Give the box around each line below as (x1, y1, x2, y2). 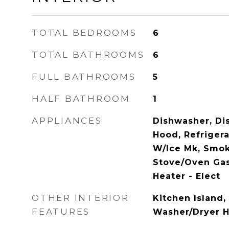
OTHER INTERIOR (32, 193, 129, 203)
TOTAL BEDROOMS (32, 28, 137, 38)
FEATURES (32, 207, 90, 217)
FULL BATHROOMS (32, 72, 136, 82)
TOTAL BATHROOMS (32, 50, 145, 60)
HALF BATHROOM (32, 94, 130, 104)
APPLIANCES (32, 116, 102, 126)
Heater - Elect (152, 171, 220, 181)
